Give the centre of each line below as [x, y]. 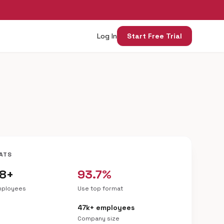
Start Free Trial [154, 36]
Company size [98, 218]
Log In [107, 36]
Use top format [100, 188]
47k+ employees [106, 207]
